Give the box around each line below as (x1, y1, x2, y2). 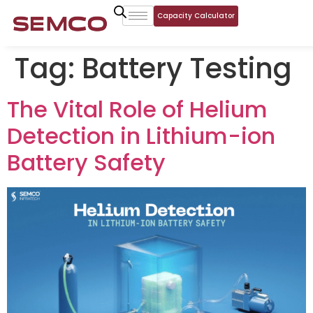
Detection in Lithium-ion (7, 120, 275, 152)
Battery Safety (7, 147, 166, 178)
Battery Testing (82, 49, 292, 88)
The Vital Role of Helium (7, 94, 268, 125)
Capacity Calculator (156, 10, 235, 21)
